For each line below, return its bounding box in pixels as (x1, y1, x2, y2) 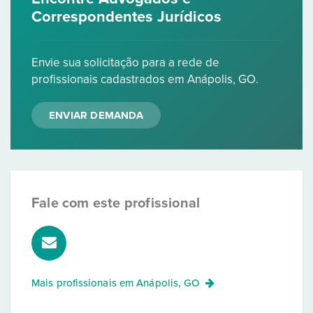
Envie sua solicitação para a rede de (31, 55, 219, 70)
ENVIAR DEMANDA (49, 109, 143, 122)
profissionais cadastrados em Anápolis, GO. (31, 72, 259, 87)
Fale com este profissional (31, 195, 201, 212)
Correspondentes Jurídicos (31, 8, 221, 26)
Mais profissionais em (31, 277, 137, 289)
